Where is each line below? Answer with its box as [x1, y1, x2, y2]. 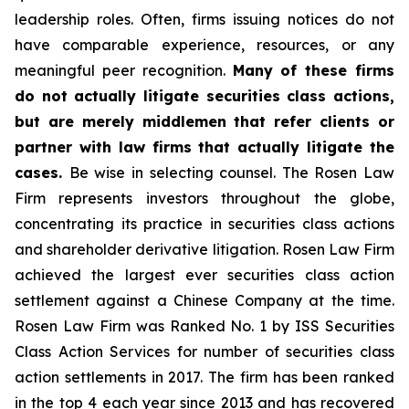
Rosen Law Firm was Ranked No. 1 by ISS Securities [15, 317, 394, 335]
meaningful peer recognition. [15, 61, 233, 79]
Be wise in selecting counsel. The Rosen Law [68, 163, 394, 182]
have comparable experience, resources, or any [15, 36, 394, 54]
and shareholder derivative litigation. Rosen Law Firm [15, 240, 394, 258]
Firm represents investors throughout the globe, [15, 189, 394, 207]
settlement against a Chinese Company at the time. [15, 291, 394, 309]
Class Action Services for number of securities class [15, 342, 394, 361]
